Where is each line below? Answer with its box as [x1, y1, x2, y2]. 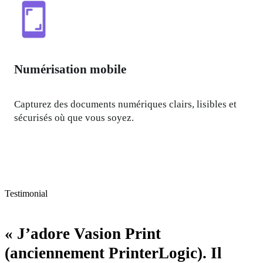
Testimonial [5, 188, 48, 198]
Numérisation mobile [14, 62, 127, 76]
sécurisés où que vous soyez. [14, 112, 134, 123]
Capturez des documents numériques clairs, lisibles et [14, 98, 237, 110]
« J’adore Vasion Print [5, 225, 161, 243]
